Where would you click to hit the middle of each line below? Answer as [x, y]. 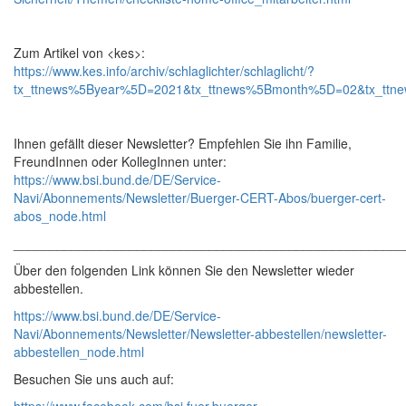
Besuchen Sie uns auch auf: [94, 379]
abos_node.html [60, 216]
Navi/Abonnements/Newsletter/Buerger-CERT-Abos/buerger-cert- [200, 198]
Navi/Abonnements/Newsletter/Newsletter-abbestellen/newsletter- [200, 333]
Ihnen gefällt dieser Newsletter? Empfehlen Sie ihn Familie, [183, 143]
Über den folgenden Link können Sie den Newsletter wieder [184, 270]
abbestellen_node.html [79, 352]
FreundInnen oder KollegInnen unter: [120, 161]
